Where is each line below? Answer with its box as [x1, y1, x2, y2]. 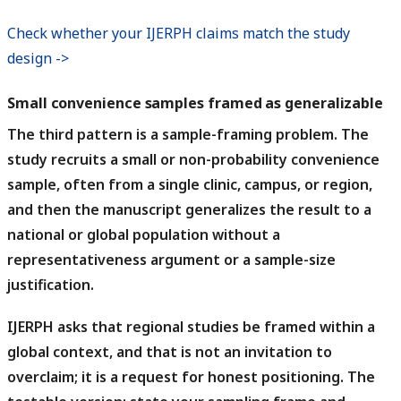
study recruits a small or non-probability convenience [7, 149, 380, 170]
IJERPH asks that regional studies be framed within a [7, 317, 375, 337]
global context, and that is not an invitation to [7, 342, 332, 363]
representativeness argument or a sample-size [7, 250, 336, 270]
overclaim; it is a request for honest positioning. [7, 367, 344, 388]
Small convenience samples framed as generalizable [7, 92, 384, 113]
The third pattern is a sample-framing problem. [7, 124, 337, 145]
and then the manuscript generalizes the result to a [7, 200, 371, 220]
